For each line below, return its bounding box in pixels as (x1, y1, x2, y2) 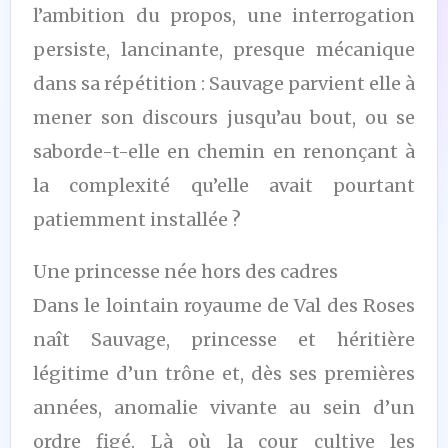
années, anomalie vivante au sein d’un (33, 395, 415, 419)
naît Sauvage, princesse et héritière (33, 327, 415, 351)
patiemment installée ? (33, 207, 241, 231)
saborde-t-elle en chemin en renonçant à (33, 139, 415, 163)
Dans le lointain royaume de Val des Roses (33, 293, 415, 317)
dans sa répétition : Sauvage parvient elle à (33, 71, 415, 95)
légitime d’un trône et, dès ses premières (33, 361, 415, 385)
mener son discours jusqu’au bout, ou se (33, 105, 415, 129)
